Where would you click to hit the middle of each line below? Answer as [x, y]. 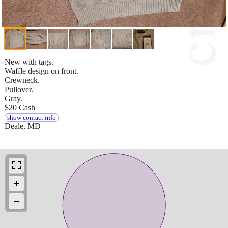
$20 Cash [20, 107]
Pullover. [19, 89]
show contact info [31, 117]
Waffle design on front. [41, 71]
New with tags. [29, 62]
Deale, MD [23, 126]
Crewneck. [22, 80]
